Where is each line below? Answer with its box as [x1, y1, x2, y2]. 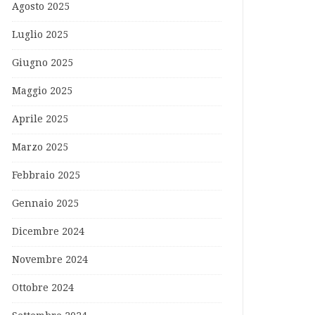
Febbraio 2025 [12, 169, 80, 181]
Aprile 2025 [12, 113, 68, 124]
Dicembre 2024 [12, 226, 84, 237]
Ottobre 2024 [12, 282, 74, 293]
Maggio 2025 [12, 85, 72, 96]
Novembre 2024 [12, 254, 88, 265]
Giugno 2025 [12, 57, 73, 68]
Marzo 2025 [12, 141, 68, 153]
